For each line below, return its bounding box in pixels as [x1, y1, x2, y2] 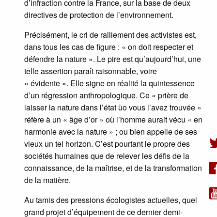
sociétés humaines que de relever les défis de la [24, 150, 189, 162]
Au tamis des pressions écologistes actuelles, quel [24, 194, 197, 206]
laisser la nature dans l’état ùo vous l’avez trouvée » [24, 102, 201, 113]
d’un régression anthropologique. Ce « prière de [24, 90, 188, 101]
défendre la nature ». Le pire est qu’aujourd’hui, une [24, 53, 201, 65]
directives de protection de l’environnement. [24, 9, 173, 21]
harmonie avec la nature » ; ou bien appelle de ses [24, 126, 197, 138]
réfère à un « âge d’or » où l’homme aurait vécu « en [24, 114, 202, 125]
